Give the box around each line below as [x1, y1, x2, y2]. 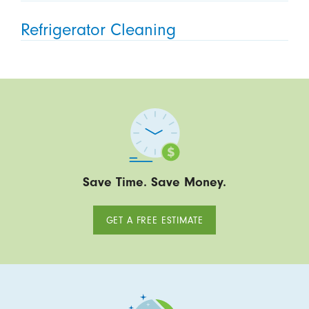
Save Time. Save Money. [83, 175, 226, 190]
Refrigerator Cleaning [20, 20, 176, 40]
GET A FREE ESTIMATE [106, 215, 203, 226]
